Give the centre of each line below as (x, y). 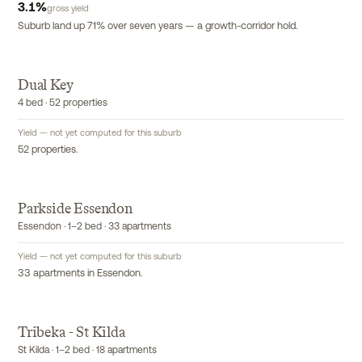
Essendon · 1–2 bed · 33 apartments (95, 227)
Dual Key (46, 85)
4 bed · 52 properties (63, 103)
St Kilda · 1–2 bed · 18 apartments (87, 351)
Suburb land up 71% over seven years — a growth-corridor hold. (158, 27)
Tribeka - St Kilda (72, 332)
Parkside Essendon (75, 208)
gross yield (68, 9)
